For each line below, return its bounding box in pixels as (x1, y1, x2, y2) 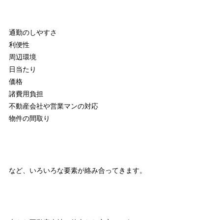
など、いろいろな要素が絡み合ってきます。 (8, 166, 146, 174)
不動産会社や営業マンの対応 (8, 102, 98, 110)
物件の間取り (8, 114, 50, 122)
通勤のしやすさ (8, 28, 57, 36)
